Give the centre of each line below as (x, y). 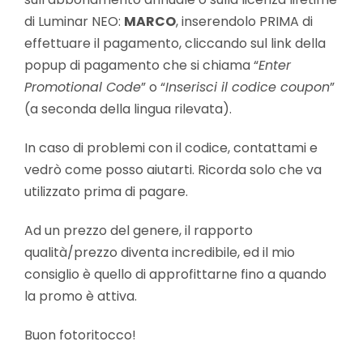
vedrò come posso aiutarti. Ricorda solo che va (173, 170)
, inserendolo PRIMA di (244, 21)
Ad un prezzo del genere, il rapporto (139, 231)
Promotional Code (83, 87)
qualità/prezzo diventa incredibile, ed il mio (160, 252)
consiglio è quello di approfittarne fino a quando (175, 274)
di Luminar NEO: (74, 21)
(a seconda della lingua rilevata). (128, 109)
